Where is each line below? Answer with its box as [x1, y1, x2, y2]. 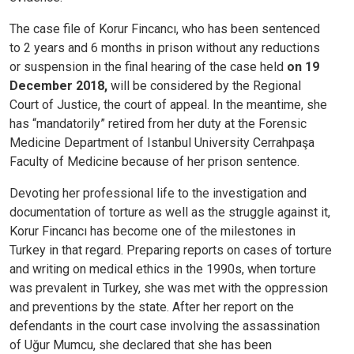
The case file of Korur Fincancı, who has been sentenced [9, 21, 320, 37]
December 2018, [9, 78, 107, 94]
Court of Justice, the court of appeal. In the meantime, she [9, 97, 327, 113]
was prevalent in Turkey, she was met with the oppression [9, 281, 328, 296]
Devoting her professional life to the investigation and [9, 186, 307, 201]
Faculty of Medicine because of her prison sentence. [9, 154, 303, 170]
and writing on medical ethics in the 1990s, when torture [9, 262, 316, 277]
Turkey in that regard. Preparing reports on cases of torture [9, 243, 332, 258]
